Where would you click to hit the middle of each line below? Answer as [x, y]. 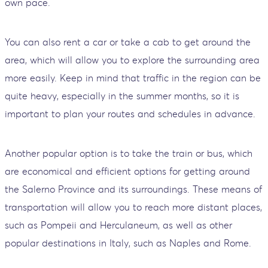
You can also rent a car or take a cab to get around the [128, 42]
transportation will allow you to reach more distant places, [133, 207]
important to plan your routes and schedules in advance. [130, 113]
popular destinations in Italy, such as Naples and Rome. [128, 243]
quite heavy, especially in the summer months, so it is [122, 95]
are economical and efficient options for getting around [127, 171]
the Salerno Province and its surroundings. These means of [133, 189]
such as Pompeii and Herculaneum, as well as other [118, 225]
